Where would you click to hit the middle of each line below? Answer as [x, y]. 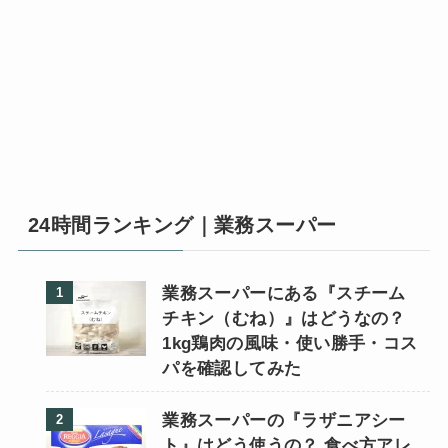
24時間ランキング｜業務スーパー [182, 224]
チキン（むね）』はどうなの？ [284, 318]
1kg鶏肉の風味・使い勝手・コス [290, 343]
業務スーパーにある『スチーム [284, 293]
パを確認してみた [232, 368]
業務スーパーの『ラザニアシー [284, 421]
